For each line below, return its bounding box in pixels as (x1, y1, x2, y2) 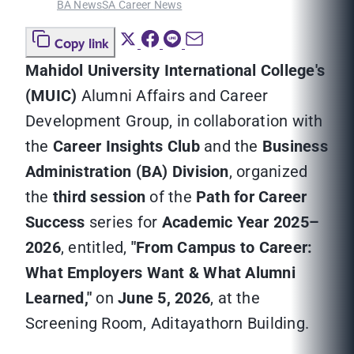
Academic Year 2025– (161, 213, 320, 232)
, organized (228, 162, 308, 182)
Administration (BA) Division (25, 162, 229, 182)
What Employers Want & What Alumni (25, 263, 296, 283)
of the (145, 187, 197, 207)
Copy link (55, 34, 109, 55)
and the (199, 137, 262, 156)
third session (52, 187, 146, 207)
